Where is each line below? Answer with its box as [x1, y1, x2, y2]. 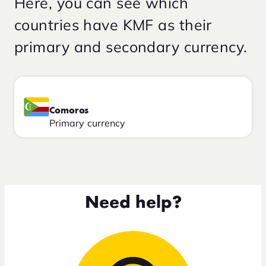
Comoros [49, 106, 89, 116]
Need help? [84, 194, 182, 212]
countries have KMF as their [14, 15, 212, 34]
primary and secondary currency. [14, 37, 248, 56]
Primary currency [49, 117, 126, 129]
